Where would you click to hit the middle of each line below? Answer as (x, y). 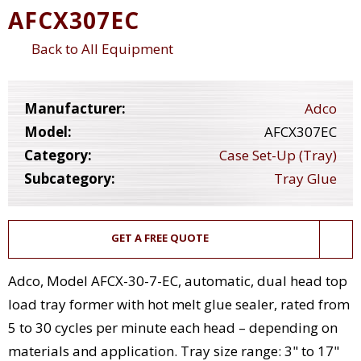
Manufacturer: (75, 109)
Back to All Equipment (100, 48)
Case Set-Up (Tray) (278, 156)
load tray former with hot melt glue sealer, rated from (179, 305)
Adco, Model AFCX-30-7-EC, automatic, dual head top (178, 281)
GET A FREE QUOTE (160, 238)
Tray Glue (305, 179)
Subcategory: (70, 179)
